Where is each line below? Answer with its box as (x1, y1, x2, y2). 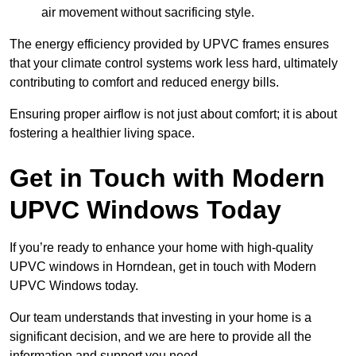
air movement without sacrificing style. (41, 5, 254, 19)
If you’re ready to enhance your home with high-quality (10, 240, 313, 254)
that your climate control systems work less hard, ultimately (10, 56, 338, 70)
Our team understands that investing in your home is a (10, 310, 311, 324)
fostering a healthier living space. (10, 126, 195, 140)
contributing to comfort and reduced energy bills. (10, 75, 279, 89)
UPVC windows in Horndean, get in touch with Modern (10, 259, 316, 273)
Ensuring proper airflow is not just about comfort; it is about (10, 106, 337, 121)
